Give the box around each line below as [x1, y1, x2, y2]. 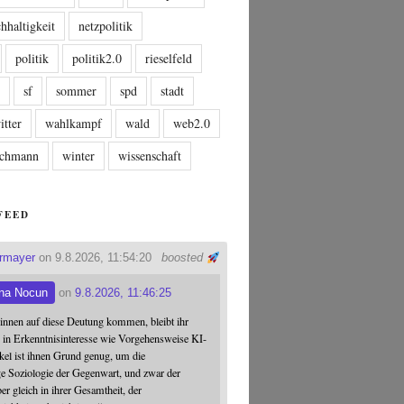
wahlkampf [45, 115, 103, 133]
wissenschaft [118, 147, 182, 165]
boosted [161, 251, 207, 265]
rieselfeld [145, 50, 193, 68]
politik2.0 [72, 50, 123, 68]
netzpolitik [78, 17, 133, 35]
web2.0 [173, 115, 211, 133]
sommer [56, 82, 97, 100]
